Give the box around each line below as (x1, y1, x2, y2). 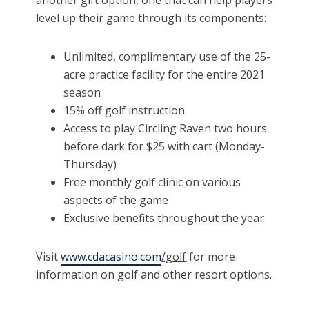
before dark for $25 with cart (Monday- (63, 139, 266, 154)
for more (186, 249, 236, 265)
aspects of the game (63, 192, 169, 208)
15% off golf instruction (63, 103, 186, 119)
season (63, 85, 101, 101)
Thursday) (63, 157, 117, 172)
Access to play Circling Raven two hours (63, 121, 268, 137)
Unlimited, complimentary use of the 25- (63, 49, 271, 65)
